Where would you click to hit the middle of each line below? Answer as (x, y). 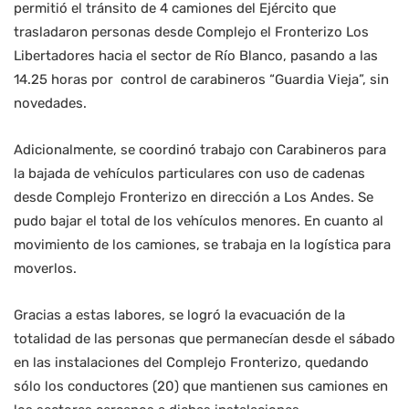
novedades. (50, 104)
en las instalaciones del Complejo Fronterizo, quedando (191, 363)
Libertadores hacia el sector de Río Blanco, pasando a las (196, 56)
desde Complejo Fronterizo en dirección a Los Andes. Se (194, 198)
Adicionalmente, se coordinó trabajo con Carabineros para (200, 150)
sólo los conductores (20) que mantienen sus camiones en (201, 387)
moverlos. (45, 269)
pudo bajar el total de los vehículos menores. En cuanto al (199, 221)
